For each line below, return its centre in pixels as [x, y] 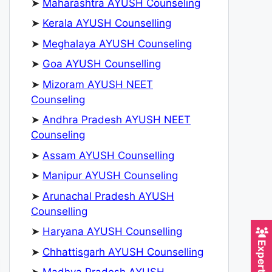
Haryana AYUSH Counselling [112, 232]
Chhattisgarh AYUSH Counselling [123, 252]
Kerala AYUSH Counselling [107, 23]
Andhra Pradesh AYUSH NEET [117, 120]
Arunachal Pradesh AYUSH [108, 196]
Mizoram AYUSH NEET [98, 84]
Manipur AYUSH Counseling [110, 176]
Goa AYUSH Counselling [102, 64]
